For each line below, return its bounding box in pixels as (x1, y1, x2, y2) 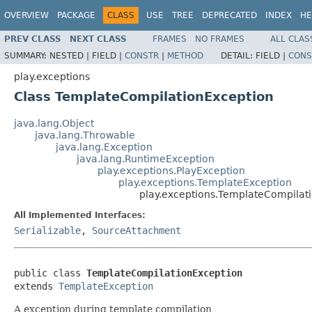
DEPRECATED (202, 10, 257, 20)
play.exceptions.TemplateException (118, 176, 292, 188)
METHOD (167, 50, 203, 61)
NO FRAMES (195, 33, 244, 44)
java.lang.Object (14, 117, 94, 129)
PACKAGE (57, 10, 95, 20)
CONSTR (125, 50, 159, 61)
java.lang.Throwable (35, 129, 135, 141)
